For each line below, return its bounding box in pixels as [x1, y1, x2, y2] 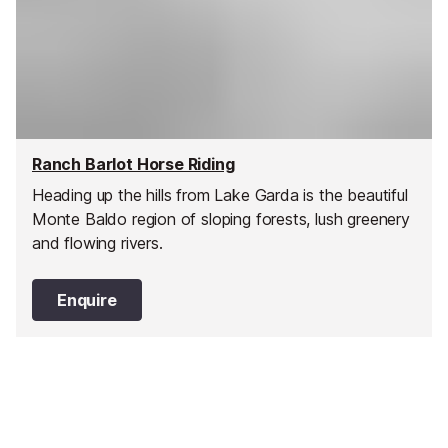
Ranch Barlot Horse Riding [32, 153, 235, 174]
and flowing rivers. [32, 233, 163, 254]
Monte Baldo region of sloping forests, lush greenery [32, 209, 410, 230]
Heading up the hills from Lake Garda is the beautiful [32, 185, 408, 206]
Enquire [57, 290, 117, 311]
